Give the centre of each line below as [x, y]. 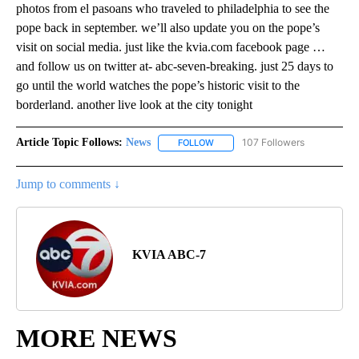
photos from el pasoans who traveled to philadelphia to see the [173, 9]
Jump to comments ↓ [68, 184]
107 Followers [273, 143]
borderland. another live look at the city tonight [134, 105]
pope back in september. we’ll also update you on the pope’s [168, 28]
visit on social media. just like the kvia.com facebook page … [171, 47]
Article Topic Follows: [69, 143]
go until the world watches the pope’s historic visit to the [158, 86]
